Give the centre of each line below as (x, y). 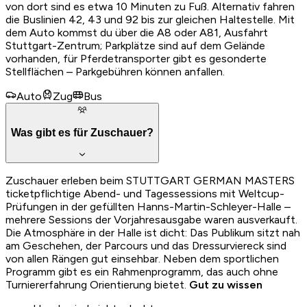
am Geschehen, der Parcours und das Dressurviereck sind (146, 246)
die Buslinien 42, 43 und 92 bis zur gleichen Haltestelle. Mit (150, 20)
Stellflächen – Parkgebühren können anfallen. (115, 72)
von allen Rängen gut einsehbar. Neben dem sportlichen (142, 259)
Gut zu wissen (226, 285)
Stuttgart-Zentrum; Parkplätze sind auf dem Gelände (135, 46)
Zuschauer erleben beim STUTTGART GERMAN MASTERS (150, 181)
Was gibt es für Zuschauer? (82, 133)
